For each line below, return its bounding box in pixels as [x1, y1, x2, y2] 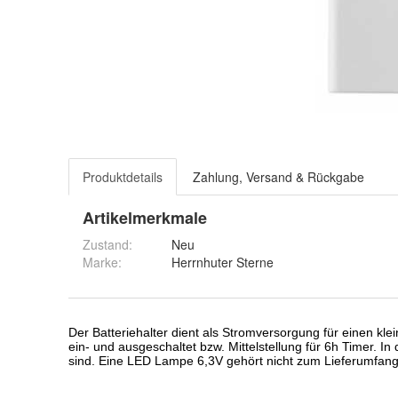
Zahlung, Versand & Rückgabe [193, 168, 364, 187]
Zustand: [83, 235, 132, 254]
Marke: [83, 253, 122, 272]
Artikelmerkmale [83, 206, 207, 230]
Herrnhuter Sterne [171, 253, 274, 272]
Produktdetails [83, 168, 163, 187]
